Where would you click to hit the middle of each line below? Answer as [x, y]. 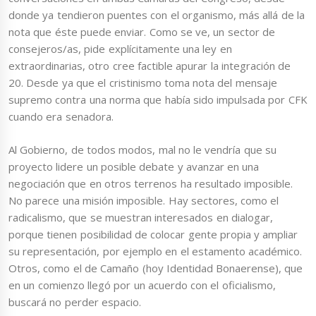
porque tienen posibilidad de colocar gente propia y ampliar [153, 234]
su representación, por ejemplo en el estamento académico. [156, 251]
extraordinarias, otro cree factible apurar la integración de [150, 66]
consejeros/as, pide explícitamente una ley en [120, 49]
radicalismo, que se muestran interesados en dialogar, [141, 217]
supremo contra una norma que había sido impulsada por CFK [158, 100]
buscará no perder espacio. [75, 302]
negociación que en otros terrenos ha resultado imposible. [151, 183]
